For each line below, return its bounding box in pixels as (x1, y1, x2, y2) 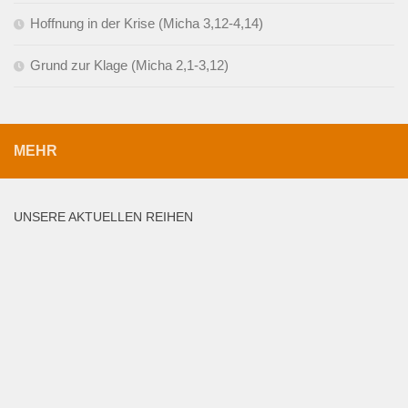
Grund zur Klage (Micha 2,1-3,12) (30, 56, 229, 73)
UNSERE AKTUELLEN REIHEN (14, 209, 193, 224)
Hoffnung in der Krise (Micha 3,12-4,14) (30, 15, 263, 31)
